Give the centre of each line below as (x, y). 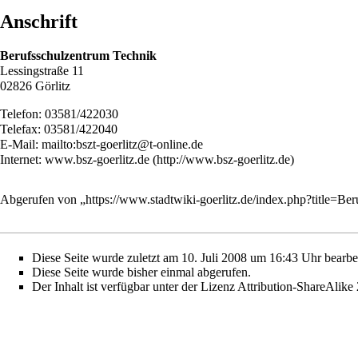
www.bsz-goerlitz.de (97, 160)
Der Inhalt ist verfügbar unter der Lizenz (135, 286)
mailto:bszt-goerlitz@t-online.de (122, 145)
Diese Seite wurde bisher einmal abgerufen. (141, 272)
